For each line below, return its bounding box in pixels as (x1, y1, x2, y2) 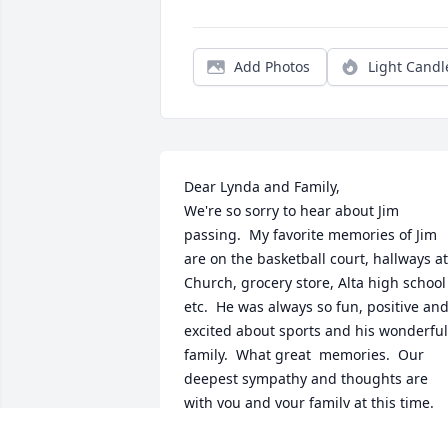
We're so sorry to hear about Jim (184, 201, 399, 221)
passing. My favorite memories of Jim (184, 225, 437, 245)
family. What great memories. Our (184, 345, 424, 365)
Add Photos (234, 57, 310, 77)
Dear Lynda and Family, (184, 177, 340, 197)
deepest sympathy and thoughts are (184, 369, 428, 389)
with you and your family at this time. (184, 393, 442, 413)
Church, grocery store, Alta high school (184, 273, 446, 293)
